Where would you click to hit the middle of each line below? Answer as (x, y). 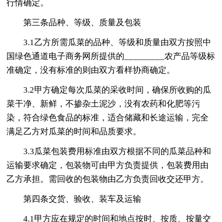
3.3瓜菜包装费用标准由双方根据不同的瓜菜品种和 (117, 151)
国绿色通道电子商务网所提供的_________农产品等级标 (111, 56)
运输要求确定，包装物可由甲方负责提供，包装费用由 (108, 165)
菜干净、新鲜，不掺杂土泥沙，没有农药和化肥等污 (104, 104)
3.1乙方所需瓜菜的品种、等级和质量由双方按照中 (117, 42)
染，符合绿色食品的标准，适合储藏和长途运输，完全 (108, 117)
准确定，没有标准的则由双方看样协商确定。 (91, 70)
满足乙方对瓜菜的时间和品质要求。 (74, 131)
